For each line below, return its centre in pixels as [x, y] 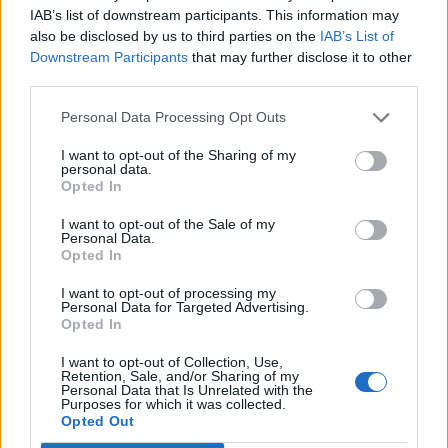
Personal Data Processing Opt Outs [173, 117]
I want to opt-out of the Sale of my [168, 223]
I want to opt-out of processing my [168, 292]
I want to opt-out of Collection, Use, [172, 361]
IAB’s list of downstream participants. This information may [214, 14]
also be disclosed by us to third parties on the [175, 35]
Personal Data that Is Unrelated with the [187, 389]
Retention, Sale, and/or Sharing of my [180, 375]
